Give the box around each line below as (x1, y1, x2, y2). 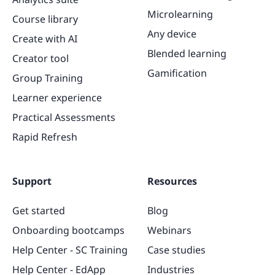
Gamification (147, 66, 207, 80)
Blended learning (147, 46, 227, 60)
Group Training (12, 71, 83, 85)
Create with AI (12, 31, 77, 45)
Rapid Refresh (12, 130, 77, 144)
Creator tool (12, 51, 69, 65)
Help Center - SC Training (12, 242, 128, 257)
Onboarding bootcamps (12, 223, 125, 237)
